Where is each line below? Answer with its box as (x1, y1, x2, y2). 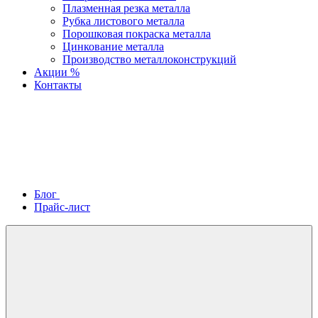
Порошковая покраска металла (62, 28, 211, 40)
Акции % (34, 66, 79, 78)
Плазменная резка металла (62, 2, 190, 14)
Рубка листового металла (62, 15, 185, 27)
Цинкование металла (62, 40, 164, 53)
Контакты (34, 79, 82, 91)
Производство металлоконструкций (62, 53, 236, 65)
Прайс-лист (34, 201, 90, 213)
